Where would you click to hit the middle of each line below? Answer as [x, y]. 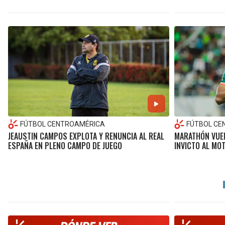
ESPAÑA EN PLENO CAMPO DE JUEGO [65, 146]
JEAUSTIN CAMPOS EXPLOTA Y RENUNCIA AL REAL [86, 136]
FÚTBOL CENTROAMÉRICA [63, 124]
